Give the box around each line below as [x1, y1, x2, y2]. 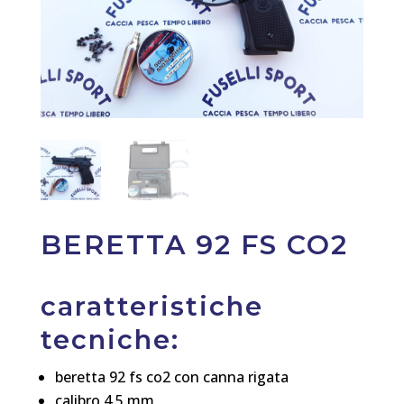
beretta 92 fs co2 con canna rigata [54, 366, 289, 387]
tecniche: [40, 323, 179, 355]
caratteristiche [40, 289, 263, 322]
